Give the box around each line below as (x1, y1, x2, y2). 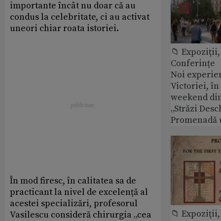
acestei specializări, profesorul (10, 197, 138, 209)
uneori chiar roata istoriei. (10, 22, 119, 34)
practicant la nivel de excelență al (10, 186, 148, 198)
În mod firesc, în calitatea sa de (10, 175, 136, 186)
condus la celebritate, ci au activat (10, 11, 149, 23)
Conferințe (171, 57, 215, 69)
